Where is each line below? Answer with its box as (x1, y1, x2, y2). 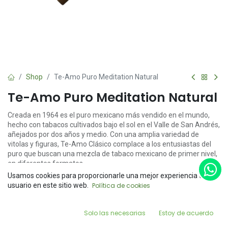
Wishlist (146, 216, 163, 221)
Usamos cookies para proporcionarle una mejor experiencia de (8, 172, 207, 180)
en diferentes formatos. (8, 159, 84, 167)
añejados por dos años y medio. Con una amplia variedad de (8, 130, 199, 138)
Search (67, 216, 80, 221)
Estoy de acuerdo (158, 209, 213, 218)
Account (187, 217, 202, 222)
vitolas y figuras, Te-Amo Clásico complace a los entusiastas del (8, 140, 211, 148)
